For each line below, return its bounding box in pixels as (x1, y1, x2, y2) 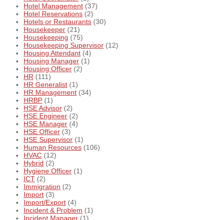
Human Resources (24, 143, 82, 152)
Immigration (24, 183, 60, 191)
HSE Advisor (24, 104, 62, 112)
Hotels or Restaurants (24, 18, 91, 26)
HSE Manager (24, 120, 67, 128)
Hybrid (24, 159, 44, 167)
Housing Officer (24, 65, 72, 73)
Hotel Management (24, 2, 83, 10)
